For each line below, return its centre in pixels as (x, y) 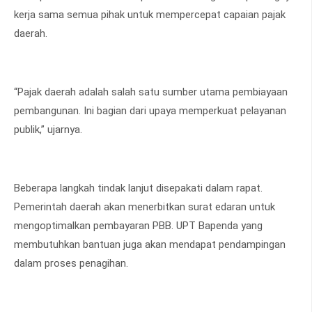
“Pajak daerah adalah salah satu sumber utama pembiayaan (151, 92)
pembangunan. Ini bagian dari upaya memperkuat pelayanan (150, 111)
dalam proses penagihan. (71, 264)
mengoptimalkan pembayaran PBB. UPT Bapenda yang (138, 226)
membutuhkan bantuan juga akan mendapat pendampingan (150, 245)
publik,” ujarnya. (48, 130)
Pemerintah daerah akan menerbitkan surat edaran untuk (145, 207)
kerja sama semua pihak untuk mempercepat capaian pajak (150, 15)
